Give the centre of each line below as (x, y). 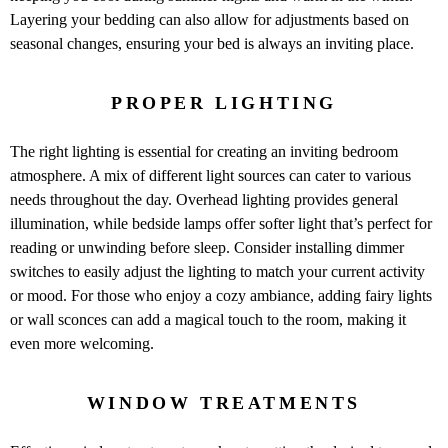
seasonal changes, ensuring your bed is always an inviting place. (212, 43)
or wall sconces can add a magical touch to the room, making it (208, 319)
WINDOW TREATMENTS (224, 402)
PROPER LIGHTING (224, 102)
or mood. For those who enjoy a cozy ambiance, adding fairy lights (221, 295)
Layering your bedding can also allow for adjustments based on (209, 19)
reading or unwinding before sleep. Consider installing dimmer (207, 247)
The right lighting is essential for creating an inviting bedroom (204, 151)
